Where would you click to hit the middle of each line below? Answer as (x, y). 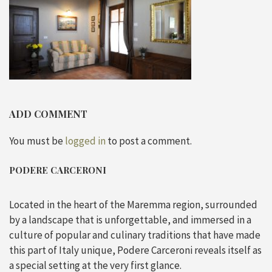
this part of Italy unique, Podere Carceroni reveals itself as (135, 250)
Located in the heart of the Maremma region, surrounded (133, 205)
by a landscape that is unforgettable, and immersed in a (130, 220)
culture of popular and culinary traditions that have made (135, 235)
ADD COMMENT (48, 114)
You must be (37, 141)
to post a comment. (149, 141)
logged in (85, 141)
